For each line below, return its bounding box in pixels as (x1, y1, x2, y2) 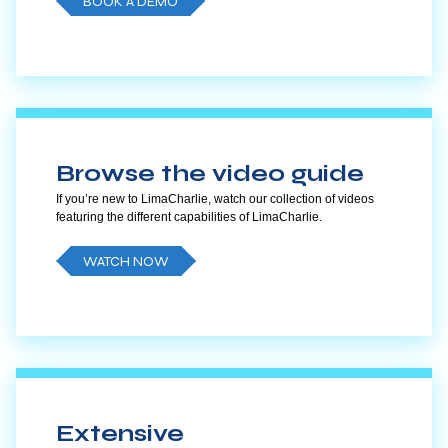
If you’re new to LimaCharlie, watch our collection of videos (56, 192, 374, 206)
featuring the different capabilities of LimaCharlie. (56, 210, 322, 224)
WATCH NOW (83, 252, 169, 270)
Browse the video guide (56, 159, 364, 188)
